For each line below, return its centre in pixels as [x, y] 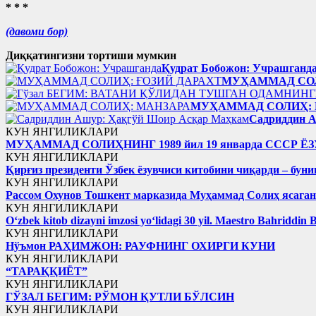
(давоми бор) [37, 31]
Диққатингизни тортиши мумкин [91, 55]
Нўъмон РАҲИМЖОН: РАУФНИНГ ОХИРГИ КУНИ [140, 245]
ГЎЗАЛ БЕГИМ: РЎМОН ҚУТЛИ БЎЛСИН [120, 296]
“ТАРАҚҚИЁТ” [47, 271]
